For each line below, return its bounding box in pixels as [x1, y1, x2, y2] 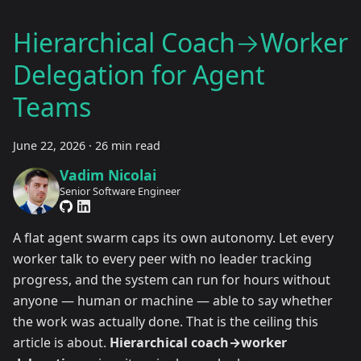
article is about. [13, 333, 110, 351]
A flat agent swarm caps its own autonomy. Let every [13, 228, 334, 247]
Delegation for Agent [13, 56, 265, 92]
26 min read [95, 137, 160, 153]
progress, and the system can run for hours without [13, 270, 330, 288]
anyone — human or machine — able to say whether [13, 291, 333, 309]
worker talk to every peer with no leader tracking [13, 249, 312, 268]
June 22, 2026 [13, 137, 85, 153]
